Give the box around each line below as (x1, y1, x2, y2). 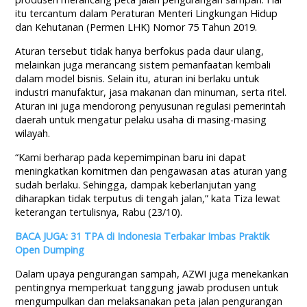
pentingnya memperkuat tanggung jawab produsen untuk (15, 281, 279, 295)
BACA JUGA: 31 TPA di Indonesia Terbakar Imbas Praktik (15, 230, 270, 243)
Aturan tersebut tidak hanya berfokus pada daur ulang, (15, 45, 265, 58)
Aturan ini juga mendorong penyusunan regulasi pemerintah (15, 99, 286, 113)
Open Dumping (15, 243, 85, 257)
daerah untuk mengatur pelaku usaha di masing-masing (15, 113, 267, 127)
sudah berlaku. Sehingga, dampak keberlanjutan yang (15, 178, 257, 192)
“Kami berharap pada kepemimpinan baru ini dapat (15, 151, 247, 164)
